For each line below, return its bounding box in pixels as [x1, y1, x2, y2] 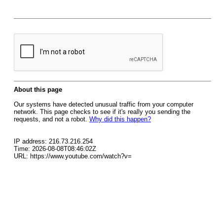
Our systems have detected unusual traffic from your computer [14, 101, 193, 108]
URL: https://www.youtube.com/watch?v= [14, 152, 132, 160]
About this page [14, 86, 62, 93]
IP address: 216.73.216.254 [14, 138, 93, 145]
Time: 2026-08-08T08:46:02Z [14, 145, 96, 152]
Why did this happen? [89, 115, 151, 123]
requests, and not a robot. [14, 115, 89, 123]
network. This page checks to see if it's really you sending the [14, 108, 190, 115]
